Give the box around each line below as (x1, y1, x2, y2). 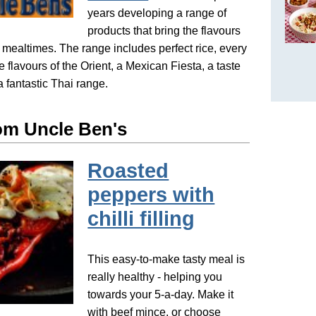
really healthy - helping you (87, 271, 223, 284)
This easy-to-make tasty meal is (87, 253, 245, 266)
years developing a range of (87, 7, 227, 20)
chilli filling (87, 207, 195, 230)
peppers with (87, 183, 215, 206)
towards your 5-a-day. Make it (87, 288, 234, 301)
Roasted (87, 159, 169, 182)
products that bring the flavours (87, 25, 241, 37)
